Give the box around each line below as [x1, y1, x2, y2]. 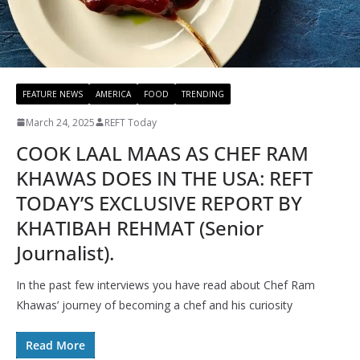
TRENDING [182, 88, 224, 100]
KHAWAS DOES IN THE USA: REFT [16, 164, 313, 191]
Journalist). [16, 239, 114, 266]
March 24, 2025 [26, 115, 95, 129]
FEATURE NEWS [22, 88, 83, 100]
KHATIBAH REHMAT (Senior [16, 214, 264, 241]
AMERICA [96, 88, 131, 100]
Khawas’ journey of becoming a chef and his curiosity [16, 297, 292, 313]
